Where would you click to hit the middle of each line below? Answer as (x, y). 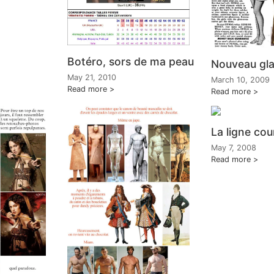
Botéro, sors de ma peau (131, 61)
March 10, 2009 (240, 80)
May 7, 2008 (234, 147)
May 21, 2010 (92, 77)
